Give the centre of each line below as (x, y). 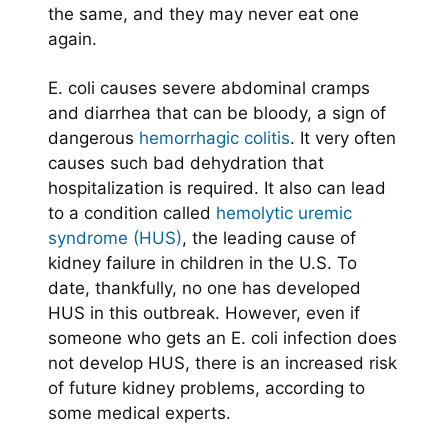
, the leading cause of (269, 237)
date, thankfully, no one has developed (204, 287)
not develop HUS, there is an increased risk (222, 362)
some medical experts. (139, 412)
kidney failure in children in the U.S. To (202, 262)
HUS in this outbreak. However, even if (204, 312)
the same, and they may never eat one (203, 13)
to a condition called (132, 212)
